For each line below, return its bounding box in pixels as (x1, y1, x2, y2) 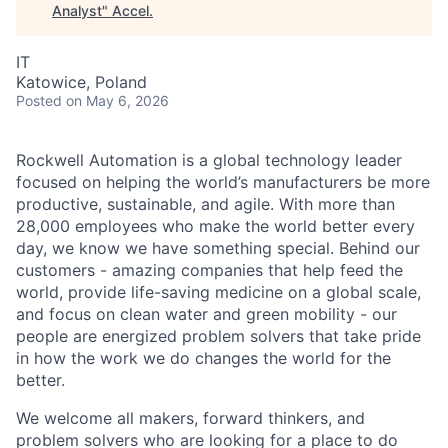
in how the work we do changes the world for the (16, 348, 391, 368)
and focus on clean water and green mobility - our (16, 304, 397, 324)
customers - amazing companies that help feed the (16, 260, 403, 280)
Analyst (52, 2, 102, 19)
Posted (16, 92, 62, 109)
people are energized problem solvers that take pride (16, 326, 421, 346)
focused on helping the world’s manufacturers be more (16, 172, 430, 192)
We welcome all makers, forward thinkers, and (16, 408, 365, 428)
